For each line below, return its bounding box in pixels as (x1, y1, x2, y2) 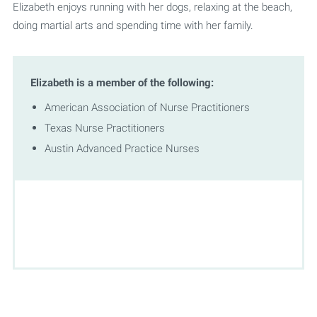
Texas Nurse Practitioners (44, 120, 165, 134)
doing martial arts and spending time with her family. (12, 18, 253, 32)
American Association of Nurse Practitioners (44, 100, 250, 114)
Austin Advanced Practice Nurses (44, 141, 200, 155)
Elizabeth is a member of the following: (30, 75, 214, 89)
